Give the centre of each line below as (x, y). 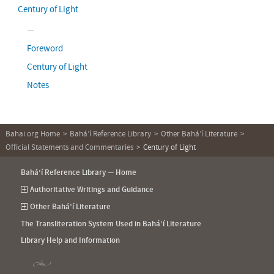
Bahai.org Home (32, 134)
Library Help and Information (71, 240)
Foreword (45, 48)
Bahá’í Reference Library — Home (79, 172)
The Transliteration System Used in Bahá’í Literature (111, 223)
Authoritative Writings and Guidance (92, 190)
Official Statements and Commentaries (69, 147)
